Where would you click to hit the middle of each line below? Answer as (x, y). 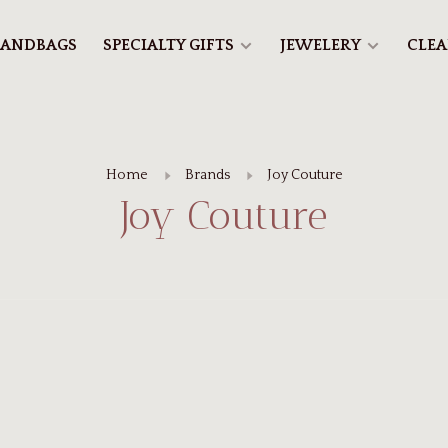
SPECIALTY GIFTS (168, 44)
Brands (207, 175)
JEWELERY (320, 44)
